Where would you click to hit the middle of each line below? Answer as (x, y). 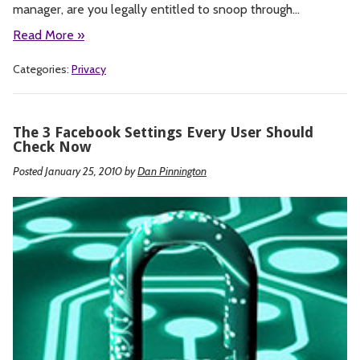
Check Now (52, 146)
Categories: (42, 69)
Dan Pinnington (172, 171)
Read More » (49, 35)
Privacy (89, 69)
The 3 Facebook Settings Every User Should (163, 132)
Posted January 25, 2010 (67, 171)
